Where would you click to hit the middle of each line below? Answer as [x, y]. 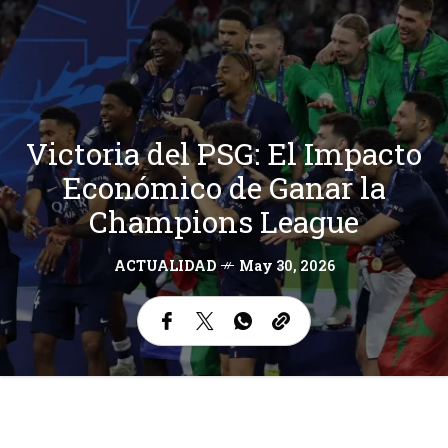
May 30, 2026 [286, 265]
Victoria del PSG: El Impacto [224, 153]
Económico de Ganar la [224, 187]
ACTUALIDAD [164, 265]
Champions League [224, 221]
